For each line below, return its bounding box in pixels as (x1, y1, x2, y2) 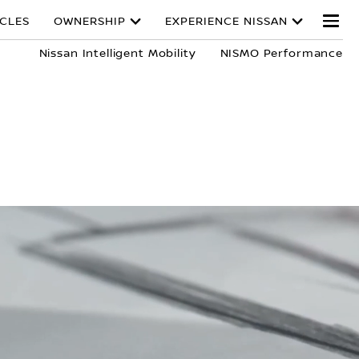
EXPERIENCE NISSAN (165, 15, 288, 28)
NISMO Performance (220, 47, 343, 60)
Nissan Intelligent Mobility (38, 47, 196, 60)
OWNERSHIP (54, 15, 126, 28)
